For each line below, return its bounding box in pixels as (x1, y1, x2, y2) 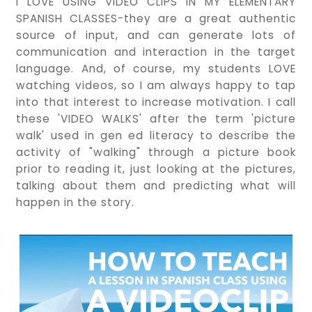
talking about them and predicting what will (16, 178, 296, 193)
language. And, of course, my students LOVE (16, 61, 296, 76)
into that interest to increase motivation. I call (16, 94, 296, 109)
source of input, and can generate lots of (16, 27, 296, 42)
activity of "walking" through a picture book (16, 144, 296, 159)
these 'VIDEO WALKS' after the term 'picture (16, 111, 296, 126)
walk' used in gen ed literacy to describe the (16, 127, 296, 143)
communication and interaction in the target (16, 44, 296, 59)
